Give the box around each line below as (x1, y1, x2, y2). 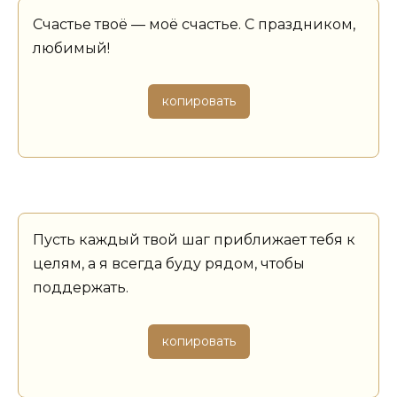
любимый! (33, 40, 110, 57)
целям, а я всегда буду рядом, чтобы (33, 255, 305, 273)
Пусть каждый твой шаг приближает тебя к (33, 231, 355, 249)
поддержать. (33, 279, 128, 297)
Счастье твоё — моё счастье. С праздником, (33, 16, 355, 33)
